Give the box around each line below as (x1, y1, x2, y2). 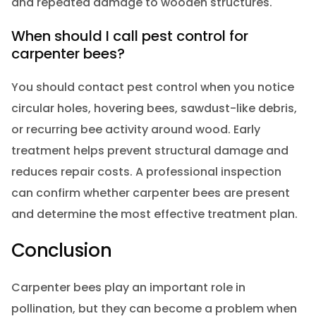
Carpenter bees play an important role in (11, 279, 245, 296)
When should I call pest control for (11, 25, 248, 46)
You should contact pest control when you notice (11, 78, 294, 95)
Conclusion (11, 238, 111, 264)
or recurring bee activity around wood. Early (11, 121, 260, 138)
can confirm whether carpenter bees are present (11, 184, 290, 201)
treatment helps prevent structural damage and (11, 142, 288, 159)
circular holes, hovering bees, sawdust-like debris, (11, 99, 297, 116)
